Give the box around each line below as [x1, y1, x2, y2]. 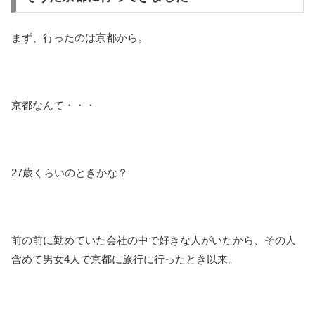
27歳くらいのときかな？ [11, 167, 128, 179]
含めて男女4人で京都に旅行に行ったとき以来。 [11, 253, 238, 266]
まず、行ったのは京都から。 [11, 32, 148, 44]
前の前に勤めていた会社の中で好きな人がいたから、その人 [11, 234, 296, 247]
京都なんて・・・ [11, 99, 96, 112]
